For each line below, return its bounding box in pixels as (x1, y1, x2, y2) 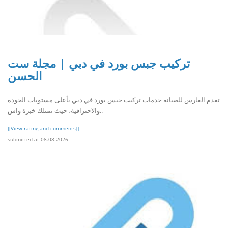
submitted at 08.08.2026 (8, 135, 68, 143)
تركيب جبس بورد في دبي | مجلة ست (8, 55, 190, 72)
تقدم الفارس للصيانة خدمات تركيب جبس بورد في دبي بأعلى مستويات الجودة (8, 95, 220, 104)
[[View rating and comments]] (8, 124, 79, 132)
